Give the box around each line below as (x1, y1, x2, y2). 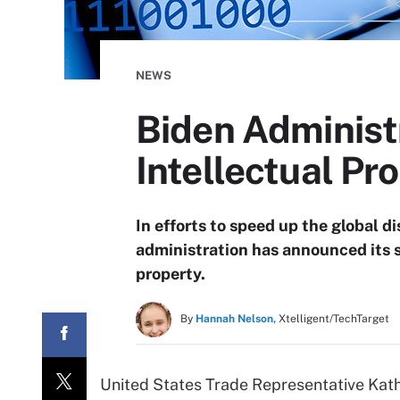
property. (136, 264, 205, 283)
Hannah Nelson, (196, 312, 276, 325)
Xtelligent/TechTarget (279, 312, 389, 325)
